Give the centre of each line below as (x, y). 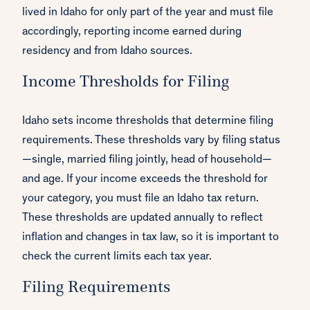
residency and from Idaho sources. (107, 52)
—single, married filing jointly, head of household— (147, 161)
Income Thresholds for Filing (126, 83)
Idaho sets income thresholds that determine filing (148, 122)
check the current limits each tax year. (117, 257)
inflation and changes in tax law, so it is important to (151, 238)
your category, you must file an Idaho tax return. (140, 199)
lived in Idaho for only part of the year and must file (148, 13)
